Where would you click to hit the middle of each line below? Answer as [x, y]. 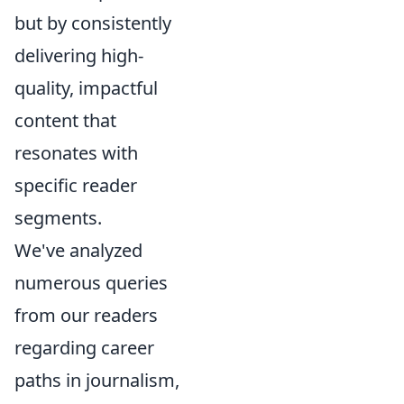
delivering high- [79, 55]
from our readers [86, 315]
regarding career [84, 348]
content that [65, 120]
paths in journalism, [97, 380]
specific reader [76, 185]
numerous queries [91, 283]
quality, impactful [86, 88]
